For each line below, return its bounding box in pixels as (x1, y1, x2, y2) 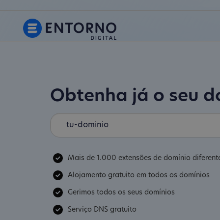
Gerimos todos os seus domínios (68, 189, 175, 196)
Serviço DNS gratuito (68, 206, 137, 214)
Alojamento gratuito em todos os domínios (68, 172, 210, 180)
